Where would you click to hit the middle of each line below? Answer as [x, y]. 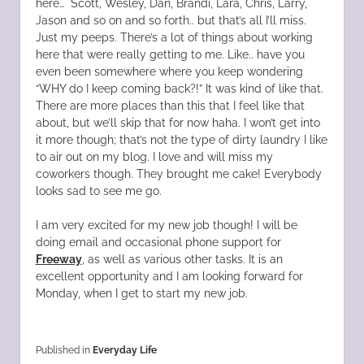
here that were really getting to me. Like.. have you [170, 55]
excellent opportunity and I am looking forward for [169, 277]
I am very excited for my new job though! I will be [166, 225]
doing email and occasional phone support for [158, 243]
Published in [64, 349]
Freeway [58, 260]
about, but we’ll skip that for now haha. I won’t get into [178, 123]
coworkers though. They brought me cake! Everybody [178, 174]
